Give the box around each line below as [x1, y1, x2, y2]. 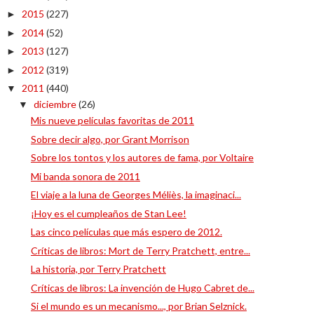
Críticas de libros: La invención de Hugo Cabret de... [30, 281, 254, 294]
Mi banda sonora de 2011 [30, 170, 140, 182]
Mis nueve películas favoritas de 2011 [30, 114, 194, 126]
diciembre [33, 98, 78, 110]
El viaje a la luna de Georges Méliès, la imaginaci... [30, 189, 241, 200]
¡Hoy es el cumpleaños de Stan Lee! [30, 207, 186, 219]
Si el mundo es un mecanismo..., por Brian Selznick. [30, 300, 247, 312]
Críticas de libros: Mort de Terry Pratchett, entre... [30, 244, 250, 257]
